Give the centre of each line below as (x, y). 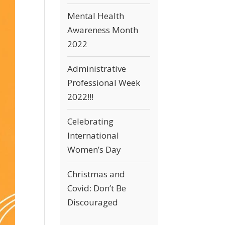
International (93, 135)
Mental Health (96, 16)
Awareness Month (103, 30)
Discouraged (93, 202)
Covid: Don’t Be (97, 188)
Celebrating (91, 121)
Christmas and (96, 174)
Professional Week (104, 83)
